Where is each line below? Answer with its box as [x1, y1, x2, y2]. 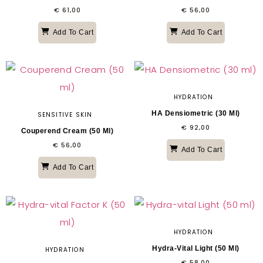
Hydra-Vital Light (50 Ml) [152, 244, 240, 252]
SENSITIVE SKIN [37, 110, 93, 119]
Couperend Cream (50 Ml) [21, 126, 114, 135]
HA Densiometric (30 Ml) [151, 109, 240, 117]
